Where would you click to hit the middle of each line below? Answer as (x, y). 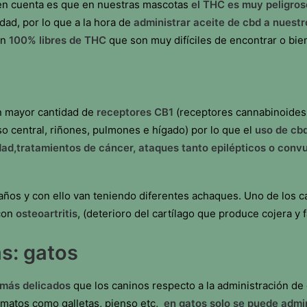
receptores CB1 (134, 112)
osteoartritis (47, 213)
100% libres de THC (58, 40)
